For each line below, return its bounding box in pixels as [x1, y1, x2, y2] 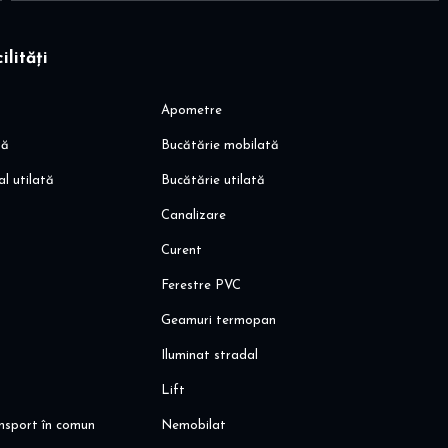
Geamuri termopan [161, 314, 277, 328]
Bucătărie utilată [161, 174, 266, 188]
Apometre [161, 104, 223, 118]
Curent [161, 244, 203, 258]
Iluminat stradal [161, 349, 259, 363]
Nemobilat [161, 419, 227, 433]
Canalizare [161, 209, 227, 223]
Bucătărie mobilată [161, 139, 280, 153]
